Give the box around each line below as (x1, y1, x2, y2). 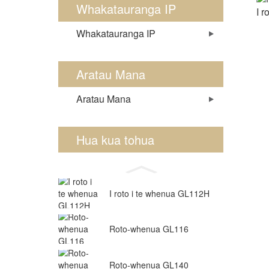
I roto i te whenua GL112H (109, 187, 210, 199)
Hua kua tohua (76, 131, 154, 148)
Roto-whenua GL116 (109, 223, 189, 235)
